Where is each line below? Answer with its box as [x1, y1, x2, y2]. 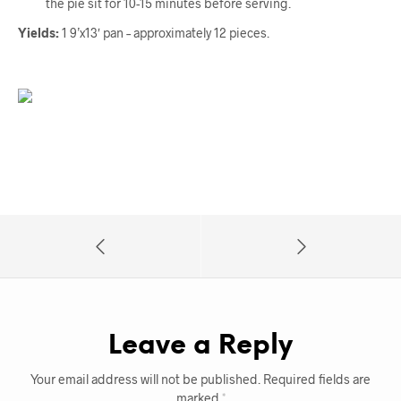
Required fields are [263, 371, 371, 388]
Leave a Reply [108, 332, 293, 362]
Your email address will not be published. [30, 371, 260, 388]
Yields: [18, 25, 59, 41]
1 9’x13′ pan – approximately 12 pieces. [59, 25, 269, 41]
